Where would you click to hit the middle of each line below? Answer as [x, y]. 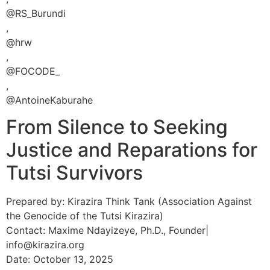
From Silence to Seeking [117, 127]
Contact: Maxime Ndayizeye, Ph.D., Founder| [107, 231]
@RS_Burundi [36, 13]
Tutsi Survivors [74, 173]
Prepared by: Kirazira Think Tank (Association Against [129, 202]
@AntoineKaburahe [49, 100]
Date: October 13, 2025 [60, 259]
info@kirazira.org [45, 245]
